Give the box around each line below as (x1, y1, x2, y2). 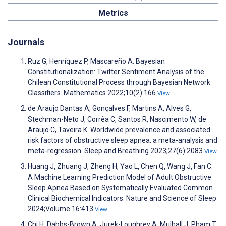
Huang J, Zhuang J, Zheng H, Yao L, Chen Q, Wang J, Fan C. (28, 162, 213, 171)
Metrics (98, 8, 128, 18)
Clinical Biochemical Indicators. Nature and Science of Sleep (28, 194, 216, 203)
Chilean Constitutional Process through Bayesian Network (28, 78, 210, 87)
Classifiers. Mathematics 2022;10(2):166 (28, 89, 157, 97)
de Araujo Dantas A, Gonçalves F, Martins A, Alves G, (28, 104, 191, 113)
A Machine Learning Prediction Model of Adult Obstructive (28, 173, 211, 182)
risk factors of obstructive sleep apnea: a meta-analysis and (28, 136, 217, 145)
